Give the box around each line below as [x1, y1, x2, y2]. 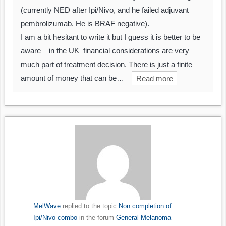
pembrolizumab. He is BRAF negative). [21, 19, 149, 28]
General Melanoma [116, 214, 171, 222]
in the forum [77, 214, 116, 222]
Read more [136, 74, 173, 83]
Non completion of [118, 202, 172, 210]
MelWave [33, 202, 61, 210]
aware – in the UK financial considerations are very [21, 46, 189, 55]
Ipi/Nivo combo [33, 214, 77, 222]
